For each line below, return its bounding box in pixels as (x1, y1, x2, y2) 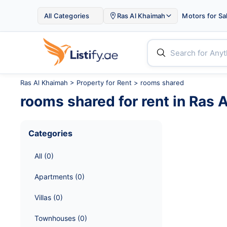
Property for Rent (77, 79, 132, 87)
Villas (34, 193, 51, 202)
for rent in (119, 93, 185, 110)
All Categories (44, 12, 90, 20)
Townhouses (34, 214, 75, 222)
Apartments (34, 172, 73, 181)
